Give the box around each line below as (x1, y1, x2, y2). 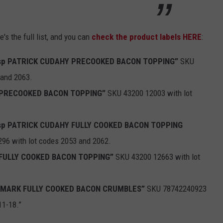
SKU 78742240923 (145, 183, 207, 194)
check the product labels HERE (92, 31, 202, 42)
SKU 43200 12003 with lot (106, 88, 192, 98)
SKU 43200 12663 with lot (113, 151, 200, 162)
